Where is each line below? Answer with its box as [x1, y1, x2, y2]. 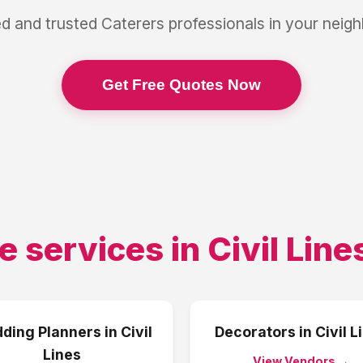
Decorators [214, 323, 296, 340]
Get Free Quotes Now [102, 76, 261, 93]
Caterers [101, 14, 164, 33]
